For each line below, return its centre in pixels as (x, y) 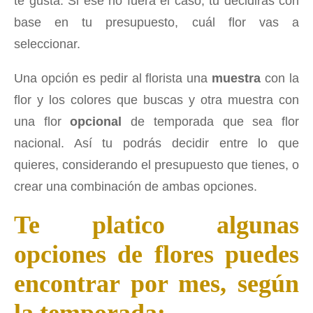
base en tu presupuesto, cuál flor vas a (156, 22)
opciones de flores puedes (156, 254)
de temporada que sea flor (211, 121)
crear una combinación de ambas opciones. (136, 186)
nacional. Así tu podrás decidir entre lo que (156, 143)
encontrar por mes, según (156, 283)
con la (280, 78)
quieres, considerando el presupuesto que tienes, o (156, 165)
